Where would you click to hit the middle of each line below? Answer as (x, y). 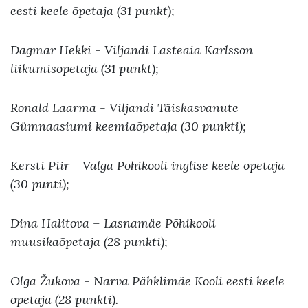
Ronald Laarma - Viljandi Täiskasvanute (124, 107)
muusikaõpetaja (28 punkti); (89, 241)
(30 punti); (40, 184)
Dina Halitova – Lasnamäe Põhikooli (113, 223)
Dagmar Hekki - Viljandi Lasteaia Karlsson (132, 49)
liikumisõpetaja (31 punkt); (85, 68)
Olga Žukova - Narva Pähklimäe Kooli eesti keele (147, 280)
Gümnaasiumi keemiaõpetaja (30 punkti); (128, 126)
